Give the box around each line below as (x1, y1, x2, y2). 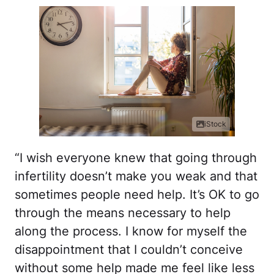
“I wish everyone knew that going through (15, 150, 257, 166)
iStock (204, 119, 226, 129)
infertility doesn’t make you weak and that (15, 169, 257, 184)
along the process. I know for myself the (15, 224, 247, 239)
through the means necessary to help (15, 206, 231, 221)
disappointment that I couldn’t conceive (15, 242, 243, 257)
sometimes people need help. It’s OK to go (15, 187, 259, 202)
